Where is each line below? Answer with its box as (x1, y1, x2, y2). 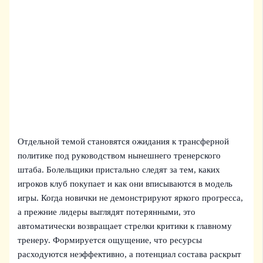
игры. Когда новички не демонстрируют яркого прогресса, (18, 193, 244, 203)
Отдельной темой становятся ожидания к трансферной (18, 136, 230, 146)
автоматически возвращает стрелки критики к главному (18, 221, 232, 231)
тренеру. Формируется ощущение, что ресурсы (18, 235, 203, 245)
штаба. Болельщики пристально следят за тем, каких (18, 164, 221, 174)
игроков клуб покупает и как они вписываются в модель (18, 178, 233, 188)
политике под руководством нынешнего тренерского (18, 150, 221, 160)
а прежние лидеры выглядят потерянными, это (18, 207, 196, 217)
